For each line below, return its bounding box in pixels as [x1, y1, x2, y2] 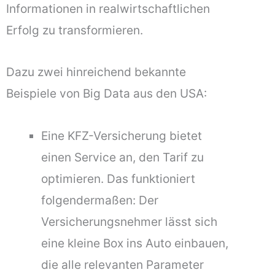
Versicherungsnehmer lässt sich [41, 214, 218, 229]
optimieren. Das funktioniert [41, 171, 196, 186]
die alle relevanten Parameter [41, 257, 204, 272]
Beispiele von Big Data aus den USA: [6, 86, 207, 101]
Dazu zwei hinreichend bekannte [6, 64, 186, 80]
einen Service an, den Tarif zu [41, 149, 204, 165]
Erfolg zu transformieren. [6, 22, 143, 37]
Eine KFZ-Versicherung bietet [41, 128, 203, 143]
